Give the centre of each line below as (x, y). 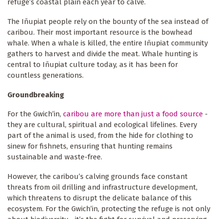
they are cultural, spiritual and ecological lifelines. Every (102, 125)
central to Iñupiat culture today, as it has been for (93, 64)
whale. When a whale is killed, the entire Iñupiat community (108, 43)
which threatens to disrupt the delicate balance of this (99, 198)
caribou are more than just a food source (133, 114)
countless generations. (45, 75)
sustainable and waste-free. (55, 157)
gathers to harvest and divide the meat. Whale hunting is (103, 54)
